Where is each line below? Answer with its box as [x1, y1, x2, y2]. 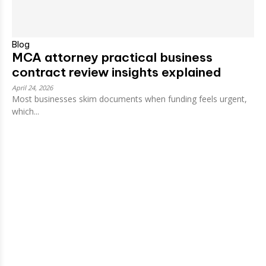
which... [12, 105, 39, 117]
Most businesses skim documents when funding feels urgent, [12, 93, 247, 104]
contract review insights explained [12, 64, 221, 80]
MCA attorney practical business [12, 49, 213, 65]
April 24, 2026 [12, 83, 53, 92]
